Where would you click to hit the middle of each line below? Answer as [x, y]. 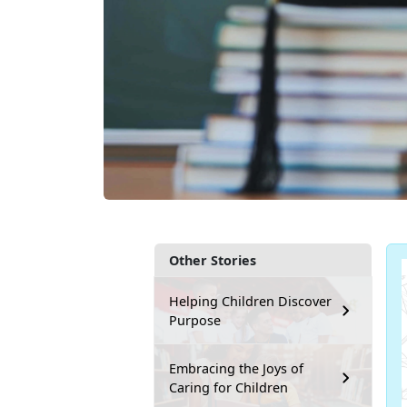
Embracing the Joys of [236, 368]
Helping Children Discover [250, 301]
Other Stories [213, 260]
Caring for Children [228, 387]
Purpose [195, 320]
